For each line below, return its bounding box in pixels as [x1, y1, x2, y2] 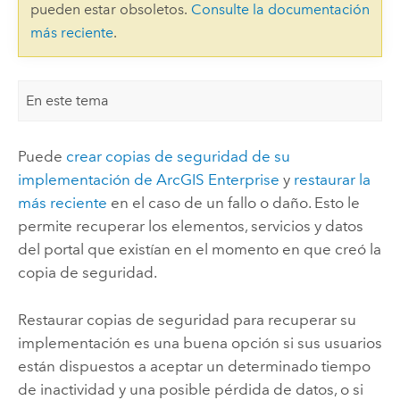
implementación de [17, 171, 156, 189]
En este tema [26, 92, 110, 110]
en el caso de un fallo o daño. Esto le [106, 194, 360, 212]
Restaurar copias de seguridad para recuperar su [17, 310, 356, 329]
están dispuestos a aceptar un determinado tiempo [17, 356, 371, 375]
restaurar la [293, 171, 371, 189]
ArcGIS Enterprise [155, 171, 279, 189]
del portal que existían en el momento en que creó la [17, 240, 381, 259]
